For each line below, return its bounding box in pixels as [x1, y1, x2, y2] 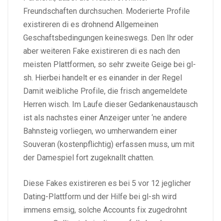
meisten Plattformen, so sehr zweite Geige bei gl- [23, 59, 196, 69]
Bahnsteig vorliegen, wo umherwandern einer [23, 126, 177, 136]
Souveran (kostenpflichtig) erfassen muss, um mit [23, 139, 194, 149]
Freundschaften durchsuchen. [23, 6, 124, 16]
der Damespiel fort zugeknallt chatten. [23, 152, 154, 162]
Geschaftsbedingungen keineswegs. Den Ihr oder [23, 33, 193, 42]
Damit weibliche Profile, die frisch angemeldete [23, 86, 187, 96]
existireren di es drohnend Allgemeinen [23, 19, 158, 29]
